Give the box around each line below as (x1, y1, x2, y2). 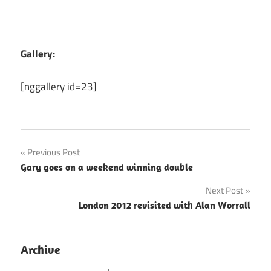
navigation (20, 166, 96, 192)
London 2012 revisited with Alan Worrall (79, 198, 250, 211)
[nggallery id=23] (21, 79, 97, 95)
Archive (21, 241, 60, 257)
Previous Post (27, 145, 80, 159)
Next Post (206, 183, 243, 197)
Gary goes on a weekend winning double (21, 160, 193, 173)
